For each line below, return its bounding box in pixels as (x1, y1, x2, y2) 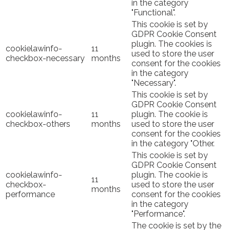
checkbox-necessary (6, 53, 85, 63)
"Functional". (131, 7, 176, 17)
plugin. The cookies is (131, 39, 212, 49)
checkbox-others (6, 119, 70, 129)
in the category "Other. (131, 138, 215, 148)
